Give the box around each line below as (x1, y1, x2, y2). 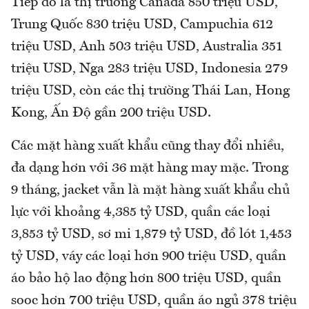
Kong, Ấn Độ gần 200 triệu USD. (11, 106, 211, 120)
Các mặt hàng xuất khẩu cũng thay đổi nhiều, (11, 139, 284, 153)
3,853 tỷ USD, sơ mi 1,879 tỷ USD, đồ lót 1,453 (11, 227, 292, 241)
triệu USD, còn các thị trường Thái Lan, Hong (11, 83, 290, 98)
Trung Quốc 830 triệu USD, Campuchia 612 (11, 17, 273, 32)
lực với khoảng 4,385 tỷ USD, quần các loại (11, 205, 270, 219)
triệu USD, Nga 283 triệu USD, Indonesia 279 (11, 61, 288, 76)
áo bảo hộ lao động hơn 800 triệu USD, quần (11, 271, 281, 286)
